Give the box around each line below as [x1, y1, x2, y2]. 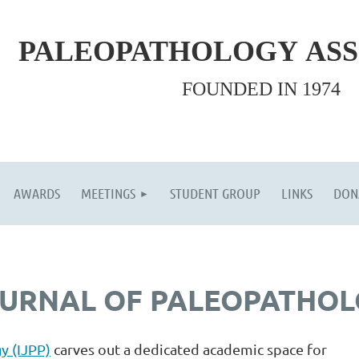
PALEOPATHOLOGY [18, 35, 305, 67]
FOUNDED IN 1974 [182, 79, 341, 99]
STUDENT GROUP [170, 184, 260, 202]
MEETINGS [81, 184, 135, 202]
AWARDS [14, 184, 60, 202]
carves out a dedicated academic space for [50, 341, 327, 357]
